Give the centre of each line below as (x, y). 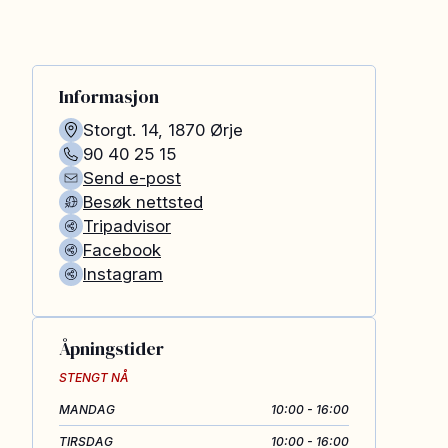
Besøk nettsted (143, 202)
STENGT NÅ (94, 377)
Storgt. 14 (120, 130)
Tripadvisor (127, 226)
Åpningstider (111, 348)
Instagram (123, 274)
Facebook (122, 250)
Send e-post (132, 178)
